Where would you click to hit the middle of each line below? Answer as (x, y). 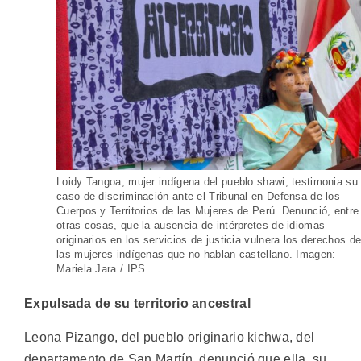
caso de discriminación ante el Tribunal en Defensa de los (199, 197)
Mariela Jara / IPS (101, 269)
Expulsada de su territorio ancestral (137, 304)
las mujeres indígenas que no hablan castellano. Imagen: (196, 255)
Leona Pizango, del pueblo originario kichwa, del (170, 337)
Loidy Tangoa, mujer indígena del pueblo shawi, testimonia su (207, 182)
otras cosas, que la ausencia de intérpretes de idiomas (191, 226)
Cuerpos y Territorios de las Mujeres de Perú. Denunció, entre (208, 211)
